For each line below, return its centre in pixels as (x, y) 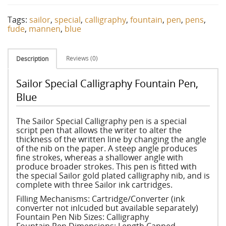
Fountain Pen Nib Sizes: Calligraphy (82, 217)
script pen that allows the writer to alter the (99, 130)
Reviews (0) (82, 58)
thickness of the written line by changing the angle (111, 139)
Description (32, 59)
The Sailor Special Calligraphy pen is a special (101, 121)
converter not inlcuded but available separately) (107, 208)
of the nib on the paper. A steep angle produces (107, 148)
